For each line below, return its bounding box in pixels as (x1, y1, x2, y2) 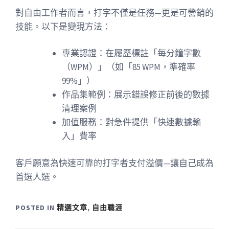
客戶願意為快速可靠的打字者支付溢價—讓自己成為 (15, 157, 214, 169)
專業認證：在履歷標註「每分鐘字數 (62, 48, 201, 59)
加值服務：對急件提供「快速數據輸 (62, 117, 201, 128)
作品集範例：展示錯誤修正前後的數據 (62, 89, 210, 100)
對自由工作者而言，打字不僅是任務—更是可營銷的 (15, 7, 214, 18)
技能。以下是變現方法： (15, 20, 111, 32)
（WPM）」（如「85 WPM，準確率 (62, 61, 195, 73)
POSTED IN (15, 203, 57, 212)
